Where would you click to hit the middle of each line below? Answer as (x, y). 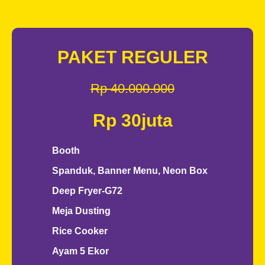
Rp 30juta (132, 120)
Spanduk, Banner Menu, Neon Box (130, 171)
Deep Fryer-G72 (87, 191)
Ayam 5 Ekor (80, 251)
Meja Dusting (81, 211)
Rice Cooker (80, 231)
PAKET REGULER (132, 57)
